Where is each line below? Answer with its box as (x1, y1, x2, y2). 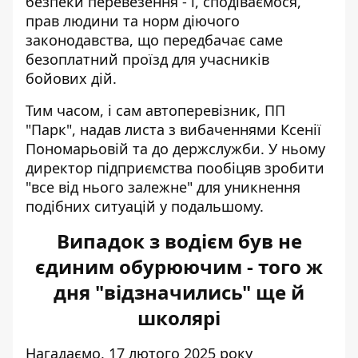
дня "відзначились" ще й (54, 279, 304, 305)
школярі (137, 304, 221, 331)
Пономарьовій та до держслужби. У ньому (26, 139, 325, 158)
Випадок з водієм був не (56, 228, 302, 254)
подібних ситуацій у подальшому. (26, 197, 264, 216)
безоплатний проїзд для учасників (26, 50, 269, 69)
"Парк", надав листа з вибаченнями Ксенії (26, 120, 321, 139)
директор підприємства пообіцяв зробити (26, 158, 324, 177)
